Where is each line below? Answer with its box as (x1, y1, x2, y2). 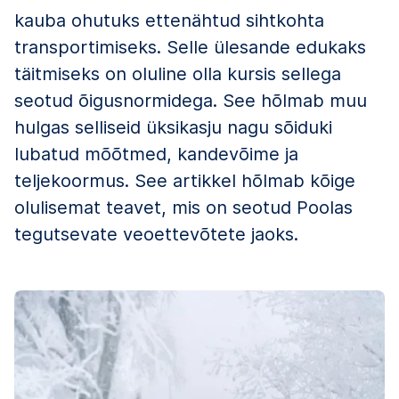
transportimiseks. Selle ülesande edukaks (14, 36, 366, 58)
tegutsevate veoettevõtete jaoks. (14, 223, 298, 245)
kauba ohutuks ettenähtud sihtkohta (14, 9, 324, 31)
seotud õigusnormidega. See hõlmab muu (14, 89, 367, 111)
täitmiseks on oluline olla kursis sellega (14, 62, 341, 85)
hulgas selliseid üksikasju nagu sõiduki (14, 116, 332, 138)
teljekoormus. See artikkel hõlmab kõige (14, 169, 355, 191)
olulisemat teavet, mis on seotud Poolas (14, 196, 353, 218)
